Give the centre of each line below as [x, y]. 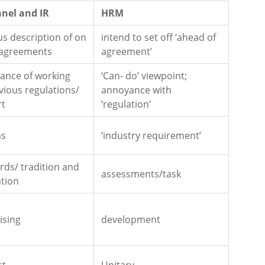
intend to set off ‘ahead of [159, 38]
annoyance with [136, 90]
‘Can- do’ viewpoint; [144, 76]
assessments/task [141, 174]
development [131, 220]
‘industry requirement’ [151, 136]
